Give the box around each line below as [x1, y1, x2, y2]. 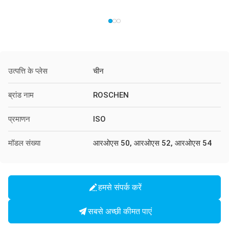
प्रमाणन [8, 114, 30, 124]
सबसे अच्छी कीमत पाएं [87, 207, 152, 216]
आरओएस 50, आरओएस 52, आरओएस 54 [93, 139, 212, 148]
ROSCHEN [93, 90, 129, 100]
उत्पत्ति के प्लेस [8, 66, 48, 76]
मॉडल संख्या [8, 139, 40, 148]
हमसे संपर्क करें [98, 182, 142, 192]
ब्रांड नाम [8, 90, 34, 100]
